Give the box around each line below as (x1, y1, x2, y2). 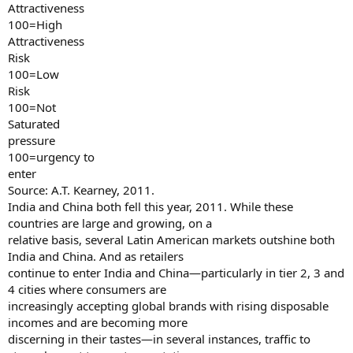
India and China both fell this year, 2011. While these (8, 199, 293, 214)
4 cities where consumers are (8, 281, 166, 297)
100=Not (8, 99, 56, 115)
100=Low (8, 66, 59, 82)
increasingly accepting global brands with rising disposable (8, 298, 329, 314)
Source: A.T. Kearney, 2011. (8, 182, 154, 198)
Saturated (8, 116, 60, 132)
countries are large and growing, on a (8, 215, 212, 231)
